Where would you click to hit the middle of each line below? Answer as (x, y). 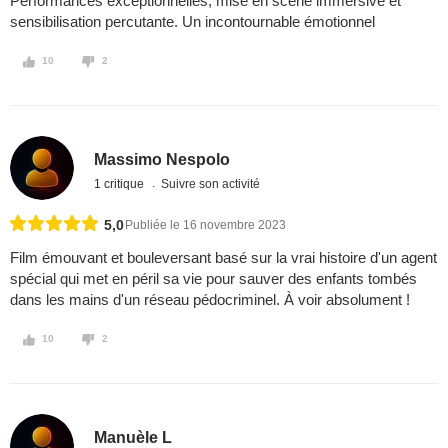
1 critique (121, 183)
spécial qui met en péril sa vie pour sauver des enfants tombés (213, 279)
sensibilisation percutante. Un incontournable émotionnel (192, 22)
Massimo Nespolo (162, 159)
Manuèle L (133, 437)
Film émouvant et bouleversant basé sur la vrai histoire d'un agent (223, 258)
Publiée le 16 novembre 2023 (205, 225)
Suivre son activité (211, 183)
